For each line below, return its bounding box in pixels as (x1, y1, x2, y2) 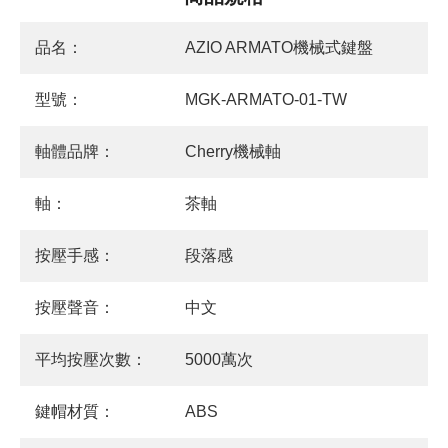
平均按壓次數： (35, 351, 147, 369)
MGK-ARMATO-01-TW (185, 91, 347, 109)
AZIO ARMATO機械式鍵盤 (185, 39, 373, 57)
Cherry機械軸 (185, 143, 281, 161)
